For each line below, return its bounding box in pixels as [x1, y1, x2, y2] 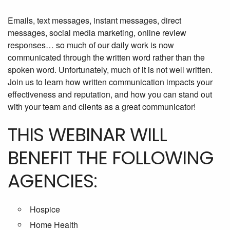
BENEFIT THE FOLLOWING [8, 145, 214, 171]
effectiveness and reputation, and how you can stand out [8, 88, 212, 101]
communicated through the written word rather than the [8, 51, 205, 64]
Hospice [30, 203, 60, 216]
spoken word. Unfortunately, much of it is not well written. [8, 64, 213, 76]
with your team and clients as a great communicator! [8, 101, 196, 113]
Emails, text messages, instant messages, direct [8, 14, 181, 27]
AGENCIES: [8, 168, 97, 195]
